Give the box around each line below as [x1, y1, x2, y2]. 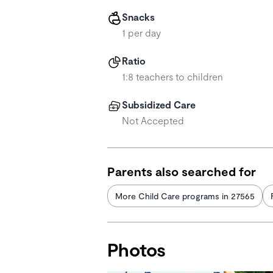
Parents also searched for [107, 164, 256, 179]
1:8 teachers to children [122, 71, 223, 82]
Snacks [122, 11, 155, 23]
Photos [107, 238, 166, 260]
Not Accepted [122, 115, 184, 126]
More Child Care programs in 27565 [115, 191, 255, 201]
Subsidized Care [122, 99, 196, 110]
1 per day [122, 27, 161, 38]
